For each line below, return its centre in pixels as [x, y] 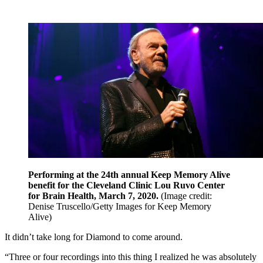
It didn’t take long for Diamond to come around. [94, 237]
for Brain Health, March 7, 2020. [93, 195]
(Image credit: [186, 195]
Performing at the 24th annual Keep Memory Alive [129, 174]
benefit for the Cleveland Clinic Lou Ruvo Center [127, 185]
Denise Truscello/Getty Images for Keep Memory [120, 206]
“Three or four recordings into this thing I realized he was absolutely [131, 257]
